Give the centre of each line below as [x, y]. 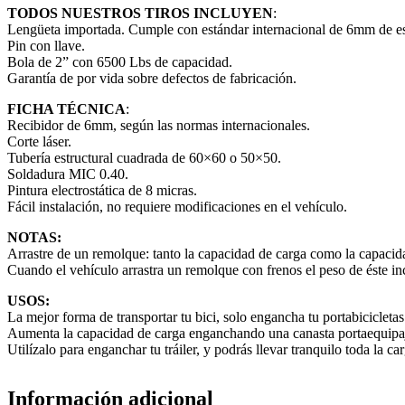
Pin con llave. [46, 45]
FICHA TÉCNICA [66, 108]
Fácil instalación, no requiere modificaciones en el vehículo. [177, 206]
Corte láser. [39, 141]
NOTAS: [34, 237]
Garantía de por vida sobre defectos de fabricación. [152, 78]
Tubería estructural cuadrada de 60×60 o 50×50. [144, 157]
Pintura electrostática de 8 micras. [102, 190]
